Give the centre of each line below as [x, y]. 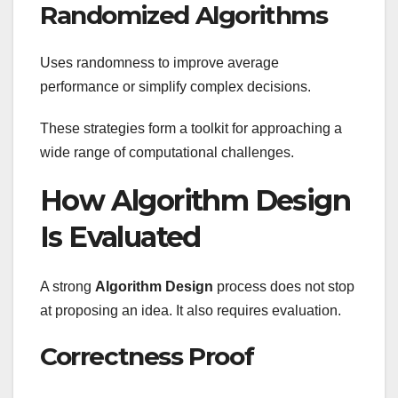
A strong [68, 287]
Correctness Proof [147, 357]
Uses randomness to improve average [159, 62]
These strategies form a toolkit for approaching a [191, 128]
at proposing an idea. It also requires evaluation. [191, 311]
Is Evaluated [120, 236]
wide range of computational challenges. [167, 152]
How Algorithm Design [195, 200]
